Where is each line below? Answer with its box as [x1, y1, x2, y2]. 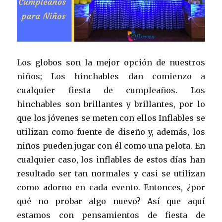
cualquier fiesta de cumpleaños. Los [17, 85, 205, 95]
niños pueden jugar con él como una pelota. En [17, 140, 205, 151]
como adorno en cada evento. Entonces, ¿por [17, 182, 205, 192]
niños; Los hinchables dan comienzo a [17, 71, 205, 81]
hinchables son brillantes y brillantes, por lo [17, 99, 205, 109]
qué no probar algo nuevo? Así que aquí [17, 196, 205, 206]
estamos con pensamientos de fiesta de [17, 210, 205, 220]
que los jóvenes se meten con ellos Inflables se [17, 112, 205, 123]
